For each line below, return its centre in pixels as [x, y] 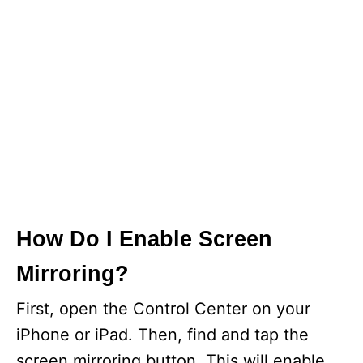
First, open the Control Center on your [163, 309]
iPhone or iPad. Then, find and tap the [162, 335]
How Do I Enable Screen [144, 239]
